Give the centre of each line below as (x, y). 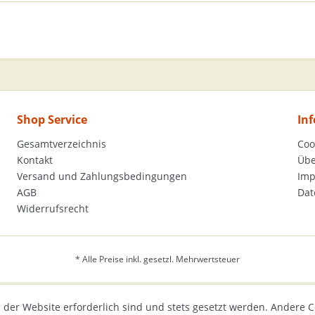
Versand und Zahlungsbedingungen (102, 176)
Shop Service (52, 120)
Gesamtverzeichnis (61, 144)
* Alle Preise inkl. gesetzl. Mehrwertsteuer (157, 259)
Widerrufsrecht (52, 208)
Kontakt (34, 160)
